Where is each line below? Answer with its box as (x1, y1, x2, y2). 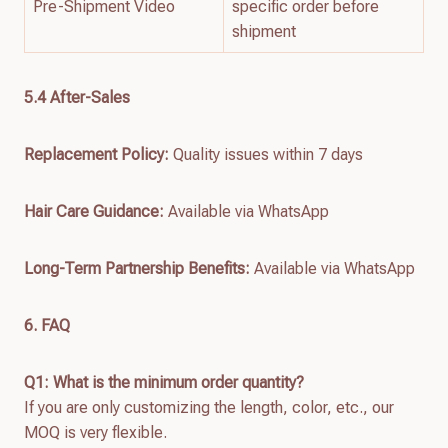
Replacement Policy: (24, 144, 169, 164)
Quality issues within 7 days (169, 144, 363, 164)
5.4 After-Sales (24, 87, 130, 107)
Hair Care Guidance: (24, 201, 164, 221)
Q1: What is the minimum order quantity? (24, 372, 304, 392)
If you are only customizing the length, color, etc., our (24, 397, 394, 417)
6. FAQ (24, 315, 70, 335)
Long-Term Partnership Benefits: (24, 258, 250, 278)
